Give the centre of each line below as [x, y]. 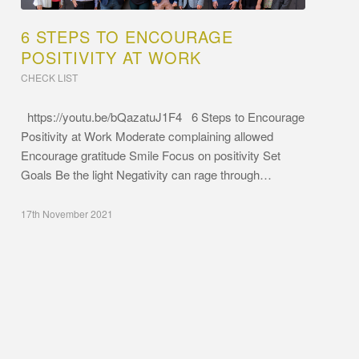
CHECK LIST [50, 78]
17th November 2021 [67, 214]
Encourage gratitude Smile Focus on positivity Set [151, 155]
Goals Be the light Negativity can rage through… [147, 175]
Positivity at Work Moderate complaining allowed [147, 136]
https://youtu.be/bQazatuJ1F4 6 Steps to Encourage [163, 117]
